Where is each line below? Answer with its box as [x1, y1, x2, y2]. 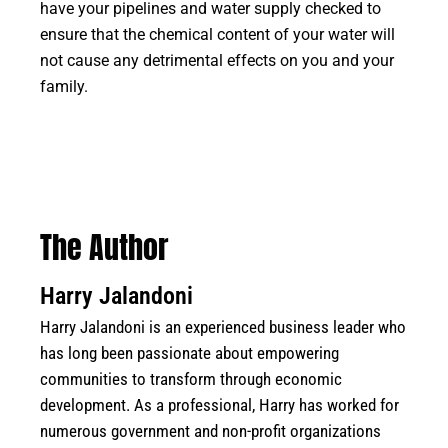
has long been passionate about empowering [40, 343, 339, 364]
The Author [40, 225, 168, 271]
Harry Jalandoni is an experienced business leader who [40, 317, 406, 338]
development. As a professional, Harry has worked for [40, 395, 399, 416]
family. [40, 78, 88, 97]
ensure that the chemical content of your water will [40, 26, 395, 45]
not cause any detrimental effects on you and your [40, 52, 394, 71]
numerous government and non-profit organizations [40, 421, 381, 442]
